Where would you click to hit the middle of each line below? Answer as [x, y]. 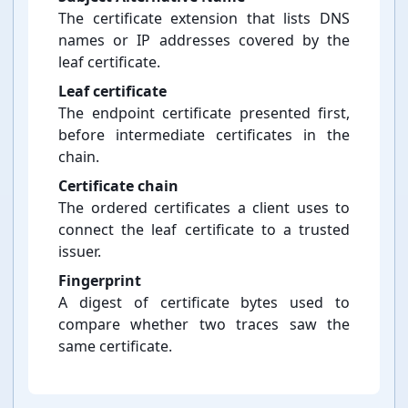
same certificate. [115, 347]
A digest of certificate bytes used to [204, 303]
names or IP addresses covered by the [204, 41]
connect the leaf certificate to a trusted [204, 230]
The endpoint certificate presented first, [204, 113]
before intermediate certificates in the [204, 135]
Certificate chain [118, 186]
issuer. [80, 252]
